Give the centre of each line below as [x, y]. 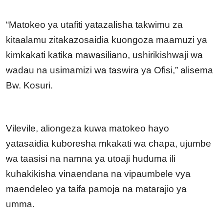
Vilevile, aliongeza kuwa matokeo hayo [88, 129]
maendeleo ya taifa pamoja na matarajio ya [96, 189]
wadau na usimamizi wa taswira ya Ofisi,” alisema [109, 70]
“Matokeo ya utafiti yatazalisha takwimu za [94, 25]
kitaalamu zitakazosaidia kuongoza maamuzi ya [107, 40]
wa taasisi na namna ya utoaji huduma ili [91, 159]
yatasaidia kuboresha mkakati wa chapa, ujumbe [109, 144]
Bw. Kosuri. [29, 86]
